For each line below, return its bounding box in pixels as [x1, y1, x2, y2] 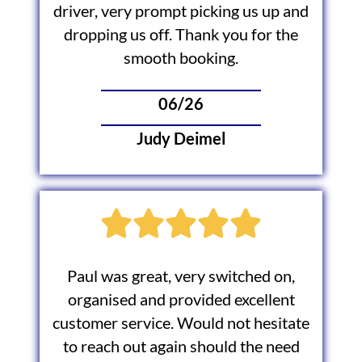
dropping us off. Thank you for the [64, 24, 298, 44]
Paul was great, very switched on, [67, 267, 295, 286]
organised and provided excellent [67, 290, 295, 309]
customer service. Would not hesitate [53, 314, 309, 333]
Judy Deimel [137, 129, 225, 149]
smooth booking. [124, 48, 238, 67]
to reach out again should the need [62, 337, 300, 356]
